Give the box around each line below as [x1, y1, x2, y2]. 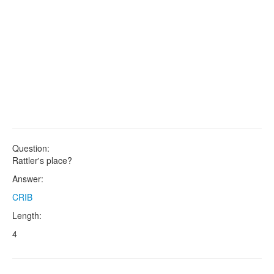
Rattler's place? [12, 154, 72, 166]
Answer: [12, 172, 43, 185]
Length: [12, 209, 42, 221]
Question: [12, 142, 50, 154]
